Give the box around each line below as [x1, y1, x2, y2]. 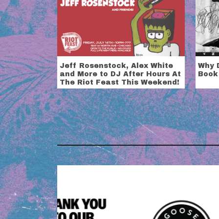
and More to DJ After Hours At [60, 70, 181, 78]
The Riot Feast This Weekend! [60, 79, 179, 87]
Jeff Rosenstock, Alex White [60, 62, 173, 70]
